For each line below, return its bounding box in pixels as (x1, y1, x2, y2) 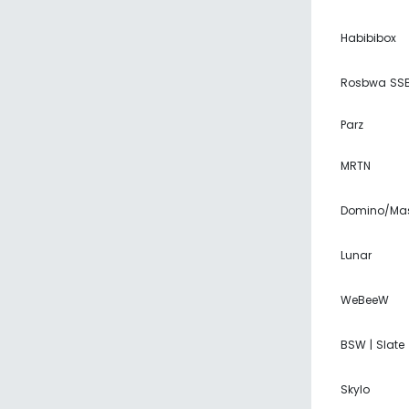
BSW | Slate (341, 337, 404, 352)
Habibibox (341, 30, 396, 46)
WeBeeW (341, 292, 389, 308)
